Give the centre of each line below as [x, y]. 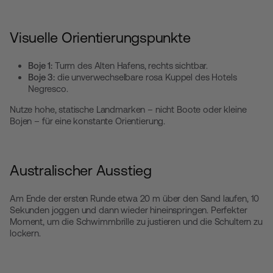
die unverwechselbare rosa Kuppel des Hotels [146, 77]
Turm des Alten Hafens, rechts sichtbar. [130, 66]
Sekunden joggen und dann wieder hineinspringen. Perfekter [129, 210]
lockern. [25, 233]
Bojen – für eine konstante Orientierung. [88, 121]
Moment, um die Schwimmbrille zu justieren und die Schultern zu [136, 222]
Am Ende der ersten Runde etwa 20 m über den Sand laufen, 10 [135, 198]
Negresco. [48, 89]
